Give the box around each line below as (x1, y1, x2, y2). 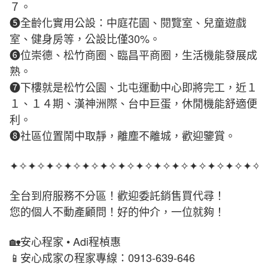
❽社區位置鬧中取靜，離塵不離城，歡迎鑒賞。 (9, 127, 236, 144)
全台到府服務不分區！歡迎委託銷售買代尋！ (9, 187, 225, 203)
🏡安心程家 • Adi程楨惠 (9, 233, 121, 249)
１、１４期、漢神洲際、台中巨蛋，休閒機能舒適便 (9, 95, 257, 111)
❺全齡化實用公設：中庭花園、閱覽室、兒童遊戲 (9, 14, 246, 31)
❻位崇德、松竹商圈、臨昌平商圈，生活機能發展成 (9, 47, 257, 63)
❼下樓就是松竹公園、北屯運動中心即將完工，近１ (9, 79, 257, 95)
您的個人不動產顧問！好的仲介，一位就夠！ (9, 203, 225, 220)
